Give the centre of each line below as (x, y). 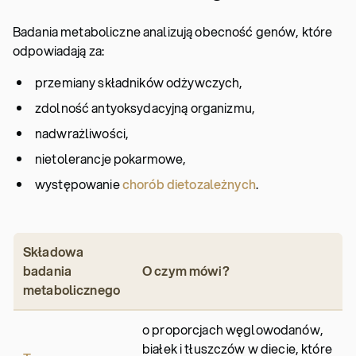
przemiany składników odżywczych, (139, 82)
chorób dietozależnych (189, 184)
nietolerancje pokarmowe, (111, 159)
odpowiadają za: (59, 50)
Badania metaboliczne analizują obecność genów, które (173, 31)
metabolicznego (73, 290)
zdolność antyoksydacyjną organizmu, (145, 108)
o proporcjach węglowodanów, (233, 329)
